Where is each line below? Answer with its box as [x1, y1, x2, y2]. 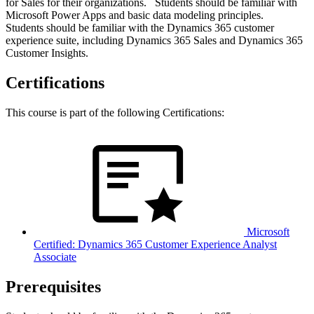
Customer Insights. [6, 47, 88, 60]
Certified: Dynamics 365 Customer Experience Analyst [34, 238, 277, 250]
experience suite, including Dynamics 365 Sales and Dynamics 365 [6, 34, 303, 47]
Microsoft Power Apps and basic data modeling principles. [6, 9, 269, 22]
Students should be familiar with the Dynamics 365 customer [6, 22, 274, 34]
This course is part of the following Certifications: [6, 106, 224, 118]
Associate [34, 250, 76, 263]
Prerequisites [6, 277, 101, 296]
